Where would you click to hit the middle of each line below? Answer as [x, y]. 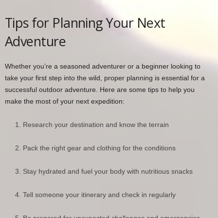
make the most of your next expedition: [65, 101]
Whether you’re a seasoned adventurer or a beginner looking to [103, 66]
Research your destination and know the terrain [96, 125]
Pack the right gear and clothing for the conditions [99, 148]
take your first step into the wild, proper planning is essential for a [105, 78]
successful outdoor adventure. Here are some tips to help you [100, 90]
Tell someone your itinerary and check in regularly [99, 195]
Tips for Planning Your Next [85, 23]
